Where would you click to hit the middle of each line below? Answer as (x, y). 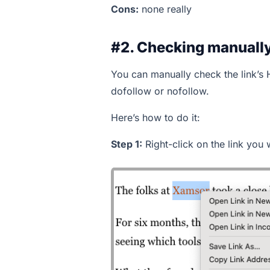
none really (165, 9)
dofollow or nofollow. (160, 91)
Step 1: (127, 144)
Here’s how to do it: (155, 117)
